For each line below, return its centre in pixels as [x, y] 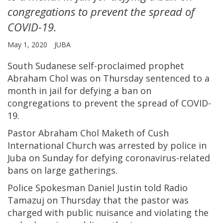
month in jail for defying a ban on [79, 90]
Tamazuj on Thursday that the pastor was [98, 200]
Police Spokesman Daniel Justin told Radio [98, 187]
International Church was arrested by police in [107, 145]
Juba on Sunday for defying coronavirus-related [109, 158]
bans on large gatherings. [62, 170]
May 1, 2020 [28, 44]
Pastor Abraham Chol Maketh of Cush [88, 133]
